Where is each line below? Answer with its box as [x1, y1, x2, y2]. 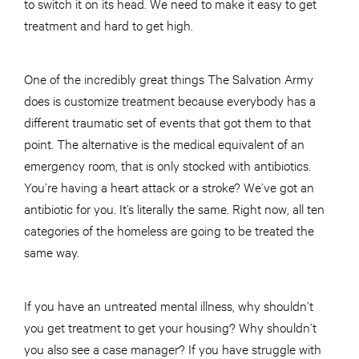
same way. [24, 243, 83, 260]
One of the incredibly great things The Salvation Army [24, 70, 313, 87]
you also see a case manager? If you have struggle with [24, 340, 321, 357]
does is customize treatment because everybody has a [24, 91, 316, 109]
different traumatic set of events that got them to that [24, 113, 311, 131]
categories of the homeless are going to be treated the [24, 221, 314, 239]
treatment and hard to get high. [24, 16, 193, 34]
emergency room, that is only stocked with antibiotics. [24, 156, 311, 174]
